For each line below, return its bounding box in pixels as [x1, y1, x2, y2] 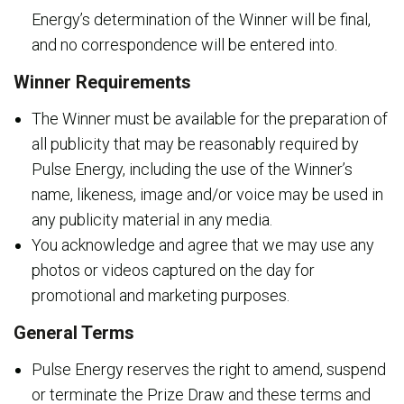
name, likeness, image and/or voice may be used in [32, 185, 383, 204]
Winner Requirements [14, 71, 191, 93]
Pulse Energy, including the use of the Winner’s [32, 160, 353, 179]
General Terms [14, 322, 134, 344]
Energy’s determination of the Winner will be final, [32, 10, 371, 29]
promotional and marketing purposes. [32, 286, 289, 305]
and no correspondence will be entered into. [32, 35, 337, 54]
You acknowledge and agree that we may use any [32, 235, 374, 254]
